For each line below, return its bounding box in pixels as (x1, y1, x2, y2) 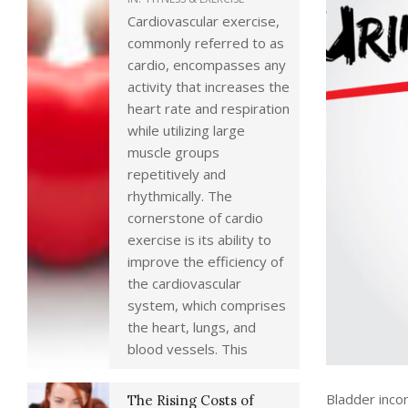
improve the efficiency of (127, 252, 283, 270)
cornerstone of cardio (127, 209, 263, 227)
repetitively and (127, 165, 226, 183)
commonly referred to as (127, 34, 284, 52)
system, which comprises (127, 296, 286, 314)
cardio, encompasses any (127, 56, 286, 74)
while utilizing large (127, 121, 245, 139)
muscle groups (127, 143, 219, 161)
